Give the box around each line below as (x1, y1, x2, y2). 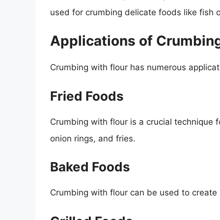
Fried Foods (50, 88, 124, 104)
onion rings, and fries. (50, 133, 136, 143)
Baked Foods (50, 159, 130, 175)
